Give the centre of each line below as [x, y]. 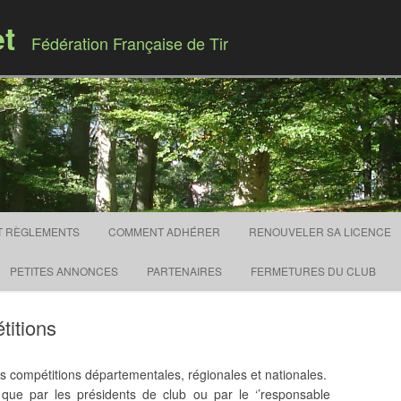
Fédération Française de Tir [130, 43]
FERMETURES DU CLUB [313, 271]
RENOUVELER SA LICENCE [320, 231]
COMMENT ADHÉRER [164, 231]
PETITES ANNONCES [64, 271]
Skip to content [243, 218]
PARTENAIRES [184, 271]
